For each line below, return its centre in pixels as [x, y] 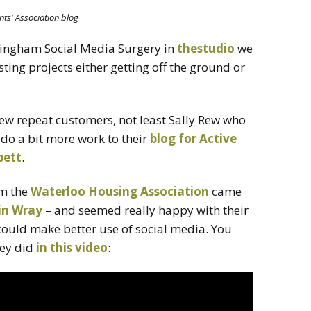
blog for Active [193, 138]
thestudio [206, 48]
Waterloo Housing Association [120, 191]
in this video [72, 247]
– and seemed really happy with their [145, 210]
